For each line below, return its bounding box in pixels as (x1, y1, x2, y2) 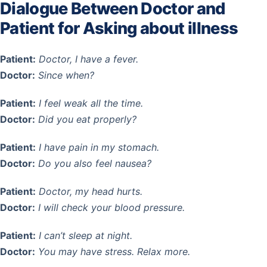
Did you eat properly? (38, 113, 136, 126)
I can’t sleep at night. (39, 229, 132, 242)
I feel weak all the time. (39, 97, 143, 110)
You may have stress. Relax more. (38, 246, 190, 258)
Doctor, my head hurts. (39, 185, 142, 198)
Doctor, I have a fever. (39, 53, 138, 66)
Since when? (38, 69, 94, 82)
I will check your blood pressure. (38, 201, 185, 214)
